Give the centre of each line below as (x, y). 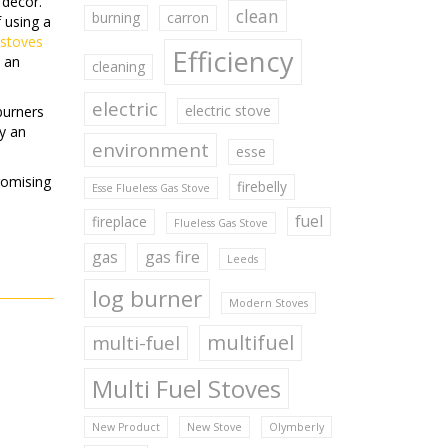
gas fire (172, 257)
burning (115, 17)
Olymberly (296, 427)
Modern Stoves (268, 303)
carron (187, 17)
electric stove (227, 110)
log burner (146, 298)
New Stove (214, 427)
